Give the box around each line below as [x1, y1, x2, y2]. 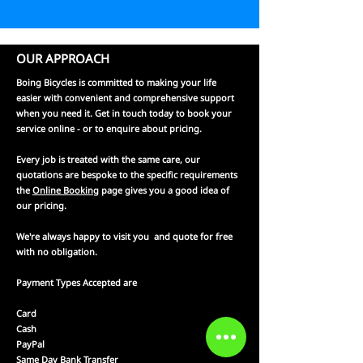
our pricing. [16, 199, 66, 211]
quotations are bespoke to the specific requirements [16, 169, 237, 181]
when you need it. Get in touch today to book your [16, 107, 232, 119]
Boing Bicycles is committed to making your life [16, 76, 216, 88]
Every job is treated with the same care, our [16, 153, 200, 165]
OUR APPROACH [16, 50, 109, 66]
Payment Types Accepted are [16, 276, 139, 288]
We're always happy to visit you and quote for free [16, 230, 233, 242]
